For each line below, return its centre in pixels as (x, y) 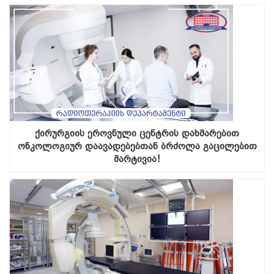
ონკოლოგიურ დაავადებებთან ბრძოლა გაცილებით (137, 146)
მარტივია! (137, 159)
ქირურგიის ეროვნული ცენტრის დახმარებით (137, 133)
